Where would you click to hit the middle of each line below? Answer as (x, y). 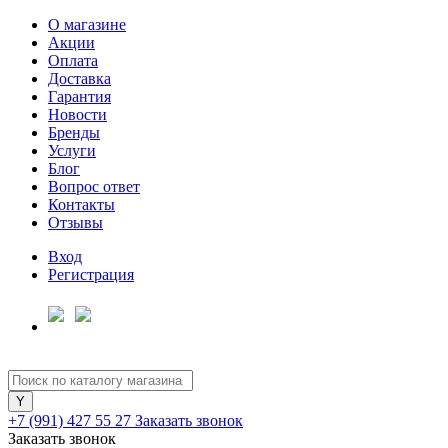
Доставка (79, 78)
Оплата (73, 60)
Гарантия (79, 96)
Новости (77, 114)
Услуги (72, 150)
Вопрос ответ (94, 186)
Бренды (74, 132)
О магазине (87, 24)
